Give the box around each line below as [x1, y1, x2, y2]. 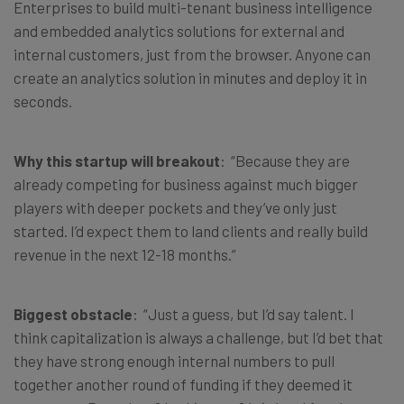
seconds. [14, 91, 72, 110]
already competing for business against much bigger [14, 174, 358, 193]
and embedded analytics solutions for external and [14, 21, 344, 40]
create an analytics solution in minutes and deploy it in [14, 68, 367, 87]
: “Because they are [220, 151, 350, 170]
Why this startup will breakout [14, 151, 220, 170]
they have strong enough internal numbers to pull [14, 351, 335, 370]
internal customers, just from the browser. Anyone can [14, 44, 371, 63]
